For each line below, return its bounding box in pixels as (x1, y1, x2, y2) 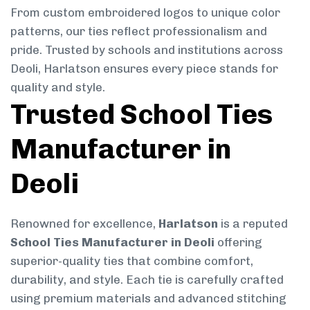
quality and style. (10, 80, 105, 94)
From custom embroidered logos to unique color (10, 5, 280, 19)
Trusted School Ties (10, 97, 273, 131)
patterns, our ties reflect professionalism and (10, 24, 267, 38)
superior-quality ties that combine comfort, (10, 253, 253, 268)
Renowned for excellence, (10, 216, 158, 230)
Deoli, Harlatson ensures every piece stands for (10, 61, 278, 75)
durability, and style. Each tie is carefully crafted (10, 272, 284, 286)
